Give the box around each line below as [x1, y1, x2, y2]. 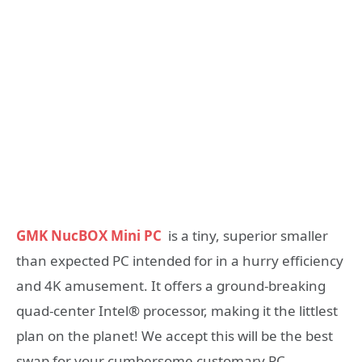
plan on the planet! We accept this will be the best [16, 326, 333, 345]
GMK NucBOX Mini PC [16, 225, 165, 245]
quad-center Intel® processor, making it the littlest [16, 301, 338, 320]
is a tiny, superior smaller [165, 225, 328, 245]
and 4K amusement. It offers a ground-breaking [16, 276, 326, 295]
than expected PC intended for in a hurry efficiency [16, 250, 343, 270]
